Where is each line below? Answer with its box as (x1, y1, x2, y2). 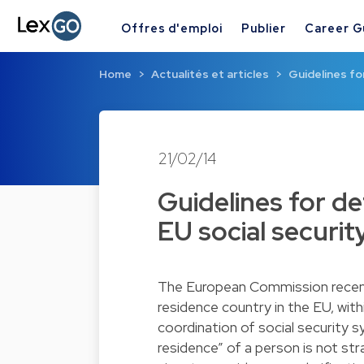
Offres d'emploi (121, 19, 223, 36)
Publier (241, 19, 286, 36)
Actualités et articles (151, 67, 269, 82)
